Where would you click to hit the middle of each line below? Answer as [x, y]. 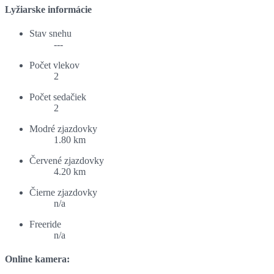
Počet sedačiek [58, 97]
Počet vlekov [54, 65]
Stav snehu [50, 33]
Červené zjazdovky [67, 160]
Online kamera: [37, 259]
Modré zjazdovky [63, 128]
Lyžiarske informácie [48, 9]
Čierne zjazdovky [63, 192]
